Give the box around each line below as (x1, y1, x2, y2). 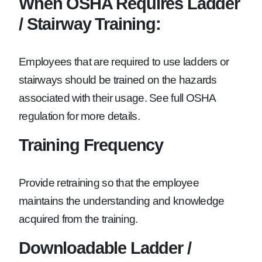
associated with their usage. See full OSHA (19, 92, 216, 105)
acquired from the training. (19, 213, 138, 226)
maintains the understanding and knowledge (19, 195, 225, 208)
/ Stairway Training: (19, 14, 161, 34)
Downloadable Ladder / (19, 238, 191, 258)
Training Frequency (19, 135, 164, 155)
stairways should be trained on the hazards (19, 74, 217, 87)
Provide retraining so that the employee (19, 177, 199, 189)
